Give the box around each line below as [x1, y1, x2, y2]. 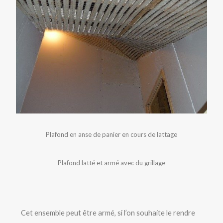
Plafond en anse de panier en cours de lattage [46, 130, 177, 138]
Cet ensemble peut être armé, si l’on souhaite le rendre [21, 208, 196, 217]
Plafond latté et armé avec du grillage [58, 158, 165, 167]
